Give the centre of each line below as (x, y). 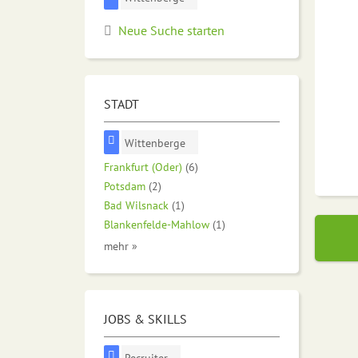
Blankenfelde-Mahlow (157, 225)
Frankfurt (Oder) (143, 167)
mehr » (121, 246)
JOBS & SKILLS (145, 319)
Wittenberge (155, 142)
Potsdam (125, 186)
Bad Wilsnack (136, 205)
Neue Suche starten (171, 30)
